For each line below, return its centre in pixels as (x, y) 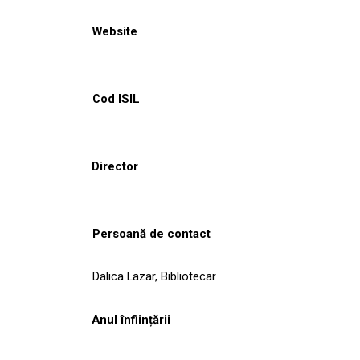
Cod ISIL (116, 98)
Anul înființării (131, 319)
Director (115, 166)
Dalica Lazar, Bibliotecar (154, 276)
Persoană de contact (151, 233)
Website (115, 31)
